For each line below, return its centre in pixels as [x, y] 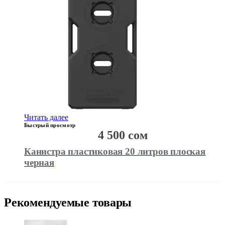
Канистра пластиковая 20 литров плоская [115, 152]
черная [39, 163]
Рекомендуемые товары [68, 203]
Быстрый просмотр [50, 125]
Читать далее [46, 118]
